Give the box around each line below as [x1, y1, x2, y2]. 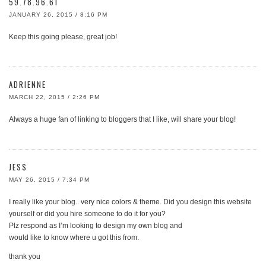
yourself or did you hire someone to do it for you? [9, 210, 166, 218]
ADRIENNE [9, 78, 46, 90]
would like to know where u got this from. [9, 233, 139, 242]
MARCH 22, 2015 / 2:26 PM [9, 94, 100, 100]
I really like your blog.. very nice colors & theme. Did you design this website [9, 198, 252, 206]
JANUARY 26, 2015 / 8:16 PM [9, 11, 107, 18]
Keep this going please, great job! [9, 33, 117, 41]
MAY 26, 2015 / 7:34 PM [9, 176, 90, 183]
